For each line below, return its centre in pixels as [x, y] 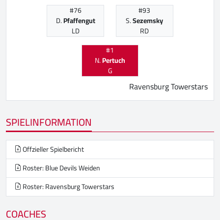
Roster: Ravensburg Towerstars [68, 186]
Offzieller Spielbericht [53, 149]
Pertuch [114, 60]
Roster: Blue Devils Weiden [61, 168]
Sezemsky [148, 20]
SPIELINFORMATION [49, 122]
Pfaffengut [79, 20]
